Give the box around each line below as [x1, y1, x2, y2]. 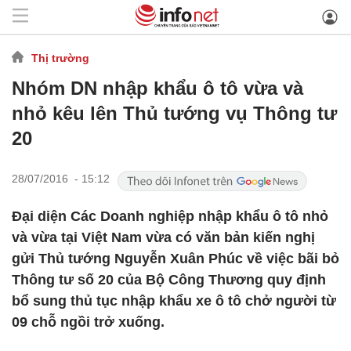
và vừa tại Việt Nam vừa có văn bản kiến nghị [12, 230, 315, 245]
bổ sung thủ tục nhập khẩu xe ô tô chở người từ [12, 293, 336, 309]
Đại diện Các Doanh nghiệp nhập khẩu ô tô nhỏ [12, 208, 328, 224]
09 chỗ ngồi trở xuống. [12, 314, 165, 330]
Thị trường [31, 51, 89, 64]
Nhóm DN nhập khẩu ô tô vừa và [12, 78, 303, 99]
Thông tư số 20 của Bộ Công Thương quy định [12, 272, 326, 288]
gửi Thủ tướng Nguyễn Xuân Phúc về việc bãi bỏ [12, 251, 339, 266]
